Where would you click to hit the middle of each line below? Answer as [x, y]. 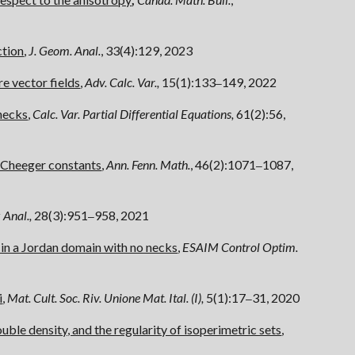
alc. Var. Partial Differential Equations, [139, 114]
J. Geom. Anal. [65, 50]
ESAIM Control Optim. [240, 247]
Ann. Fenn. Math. [149, 164]
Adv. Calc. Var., [124, 82]
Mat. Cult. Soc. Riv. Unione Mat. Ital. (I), [107, 298]
